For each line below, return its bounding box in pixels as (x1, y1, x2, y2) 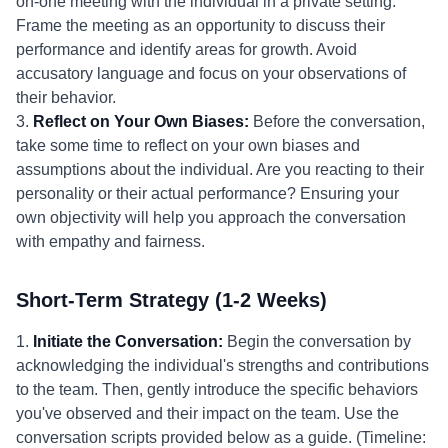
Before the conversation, (249, 113, 425, 130)
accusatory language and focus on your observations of (16, 65, 406, 82)
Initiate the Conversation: (33, 333, 223, 350)
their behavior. (16, 89, 116, 106)
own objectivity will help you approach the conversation (16, 209, 406, 226)
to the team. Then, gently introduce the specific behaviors (16, 381, 418, 398)
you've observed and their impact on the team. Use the (16, 405, 399, 422)
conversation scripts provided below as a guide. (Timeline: (16, 429, 426, 446)
